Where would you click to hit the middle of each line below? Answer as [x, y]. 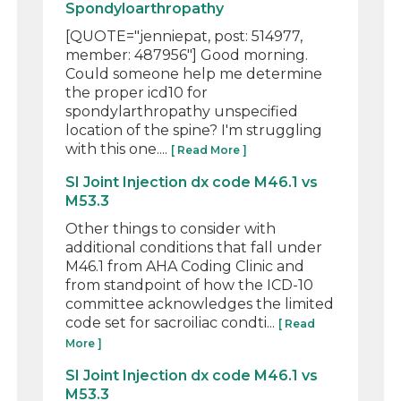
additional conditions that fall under [194, 247]
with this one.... [119, 149]
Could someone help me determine [194, 73]
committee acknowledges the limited [200, 303]
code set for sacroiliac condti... [172, 322]
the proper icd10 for [137, 92]
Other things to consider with [171, 228]
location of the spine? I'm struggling [194, 130]
